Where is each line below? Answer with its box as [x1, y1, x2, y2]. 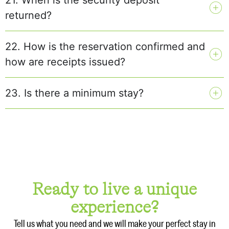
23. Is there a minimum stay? [5, 86, 144, 99]
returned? [5, 9, 52, 21]
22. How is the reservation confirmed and [5, 40, 205, 53]
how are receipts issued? [5, 55, 125, 68]
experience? [71, 197, 158, 217]
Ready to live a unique [32, 179, 197, 199]
